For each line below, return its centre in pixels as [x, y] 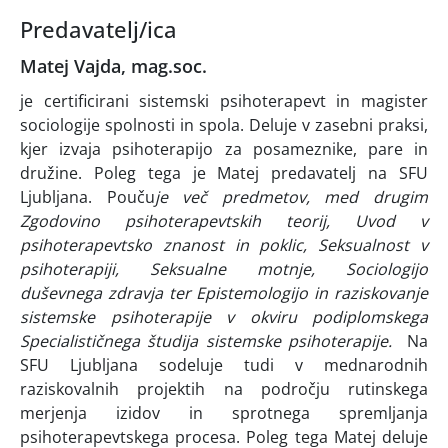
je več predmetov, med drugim [291, 197]
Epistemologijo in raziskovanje [312, 293]
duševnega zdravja [91, 293]
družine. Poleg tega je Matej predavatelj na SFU [224, 173]
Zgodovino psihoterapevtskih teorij [173, 221]
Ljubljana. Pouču [87, 197]
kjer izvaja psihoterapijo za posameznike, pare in [224, 149]
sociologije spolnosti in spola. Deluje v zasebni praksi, [224, 125]
